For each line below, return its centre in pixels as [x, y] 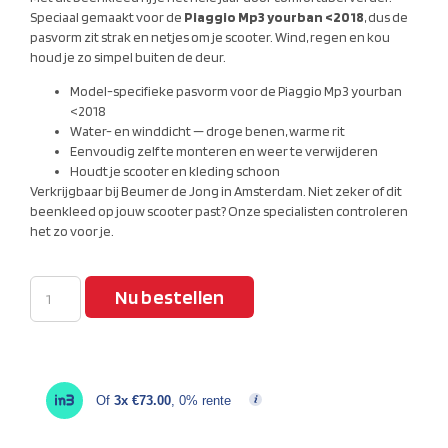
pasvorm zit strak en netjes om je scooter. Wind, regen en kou [210, 36]
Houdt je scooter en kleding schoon [175, 171]
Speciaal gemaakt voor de [107, 16]
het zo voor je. [72, 231]
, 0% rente [201, 400]
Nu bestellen [169, 296]
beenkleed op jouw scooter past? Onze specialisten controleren [219, 211]
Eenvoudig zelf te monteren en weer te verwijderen [224, 151]
